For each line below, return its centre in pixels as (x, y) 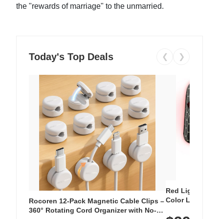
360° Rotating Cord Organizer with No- (93, 210)
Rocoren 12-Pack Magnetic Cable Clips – (97, 201)
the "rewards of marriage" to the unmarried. (90, 6)
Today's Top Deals (71, 56)
